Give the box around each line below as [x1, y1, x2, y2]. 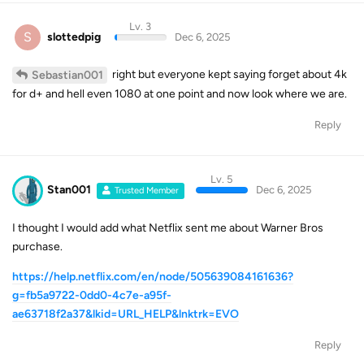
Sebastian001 [32, 68, 103, 82]
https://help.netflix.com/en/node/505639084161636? [12, 269, 293, 284]
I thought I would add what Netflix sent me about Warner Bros [12, 220, 323, 235]
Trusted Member [115, 185, 180, 196]
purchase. [12, 239, 63, 253]
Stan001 [47, 183, 91, 197]
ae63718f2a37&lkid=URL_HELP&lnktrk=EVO [12, 306, 239, 321]
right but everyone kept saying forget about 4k [110, 67, 347, 81]
